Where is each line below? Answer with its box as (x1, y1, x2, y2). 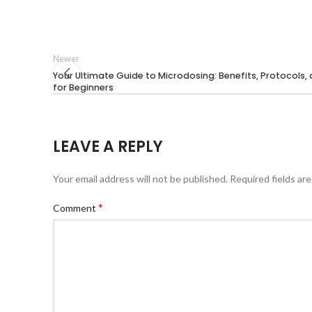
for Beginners (53, 81, 114, 93)
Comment (53, 202, 98, 214)
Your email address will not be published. (53, 173, 228, 185)
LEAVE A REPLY (53, 136, 163, 157)
